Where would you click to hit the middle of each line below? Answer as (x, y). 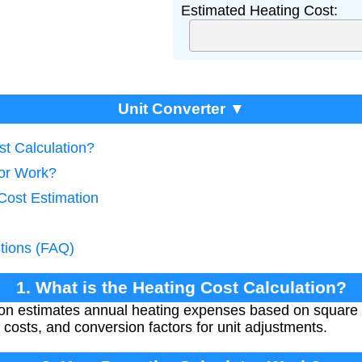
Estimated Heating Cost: (259, 11)
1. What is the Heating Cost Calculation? (181, 288)
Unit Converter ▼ (181, 109)
